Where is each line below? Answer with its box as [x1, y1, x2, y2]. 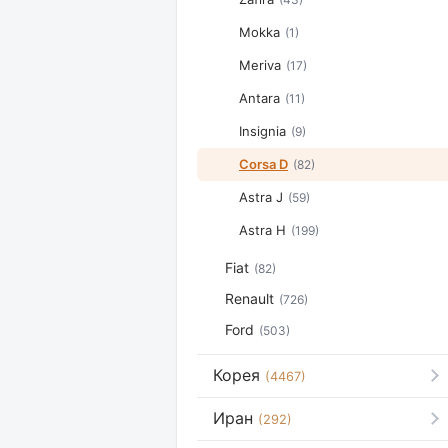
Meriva [239, 57, 281, 73]
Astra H [239, 222, 286, 238]
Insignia [239, 123, 286, 139]
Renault [225, 290, 274, 307]
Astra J [239, 189, 283, 205]
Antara [239, 90, 280, 106]
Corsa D [239, 156, 288, 172]
